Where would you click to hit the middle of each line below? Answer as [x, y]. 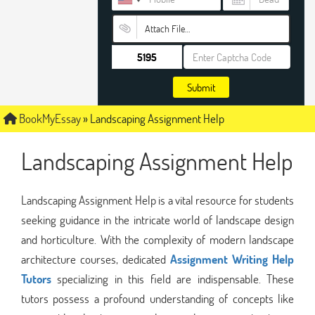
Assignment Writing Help [232, 259]
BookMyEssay [49, 118]
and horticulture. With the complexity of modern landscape [157, 239]
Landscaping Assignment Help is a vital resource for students [157, 200]
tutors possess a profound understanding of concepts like [157, 298]
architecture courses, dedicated [96, 259]
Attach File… [167, 28]
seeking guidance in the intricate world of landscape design [157, 219]
